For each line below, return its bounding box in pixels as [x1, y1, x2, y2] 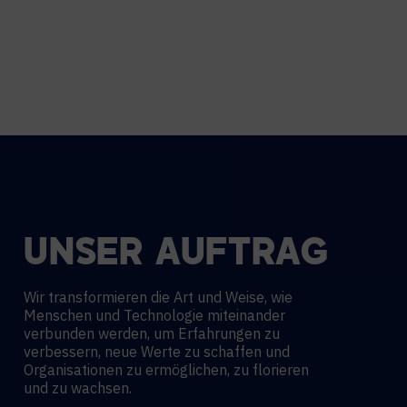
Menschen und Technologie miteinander [24, 306, 285, 324]
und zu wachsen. [24, 379, 132, 397]
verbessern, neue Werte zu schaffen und [24, 342, 290, 361]
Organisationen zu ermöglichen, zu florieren [24, 361, 309, 379]
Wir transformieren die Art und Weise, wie [24, 288, 293, 306]
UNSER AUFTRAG [24, 237, 329, 273]
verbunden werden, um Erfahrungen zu [24, 324, 280, 342]
